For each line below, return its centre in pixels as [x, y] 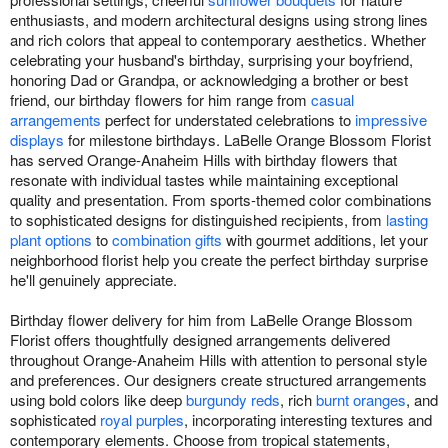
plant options [51, 240]
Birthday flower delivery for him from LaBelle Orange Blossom [211, 320]
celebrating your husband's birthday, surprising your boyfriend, [211, 60]
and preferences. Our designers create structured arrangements [218, 380]
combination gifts [167, 240]
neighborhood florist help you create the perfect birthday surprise [219, 260]
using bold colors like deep [98, 400]
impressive [391, 120]
